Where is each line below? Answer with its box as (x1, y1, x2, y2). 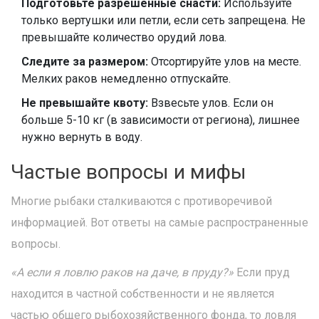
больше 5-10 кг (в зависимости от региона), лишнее (21, 113, 300, 127)
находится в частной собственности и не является (11, 287, 274, 301)
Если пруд (234, 266, 290, 280)
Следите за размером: (21, 55, 148, 69)
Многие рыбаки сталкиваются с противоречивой (11, 194, 272, 209)
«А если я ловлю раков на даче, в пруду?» (11, 266, 234, 280)
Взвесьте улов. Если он (148, 96, 273, 110)
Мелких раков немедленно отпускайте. (21, 72, 231, 86)
